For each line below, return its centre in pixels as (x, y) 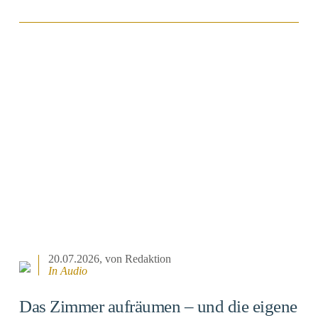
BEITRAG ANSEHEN (159, 60)
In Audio (68, 271)
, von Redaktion (136, 259)
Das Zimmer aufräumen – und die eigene (158, 307)
